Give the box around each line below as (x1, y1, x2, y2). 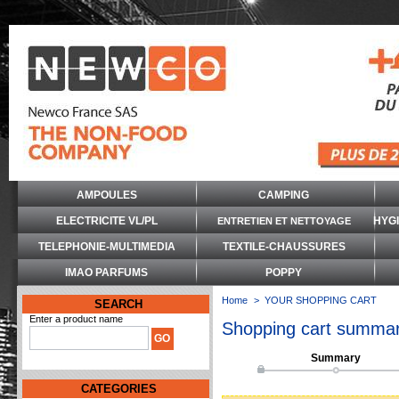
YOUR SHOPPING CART (265, 295, 378, 305)
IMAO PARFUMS (65, 266, 148, 279)
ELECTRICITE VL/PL (55, 215, 158, 227)
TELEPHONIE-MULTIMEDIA (37, 240, 175, 253)
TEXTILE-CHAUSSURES (222, 240, 346, 253)
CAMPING (258, 189, 309, 201)
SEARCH (94, 297, 143, 311)
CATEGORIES (80, 382, 157, 395)
